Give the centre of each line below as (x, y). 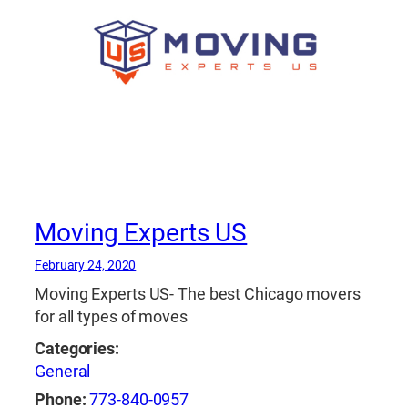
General (63, 371)
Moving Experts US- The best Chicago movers (198, 294)
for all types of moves (111, 316)
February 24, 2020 (86, 265)
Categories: (77, 348)
